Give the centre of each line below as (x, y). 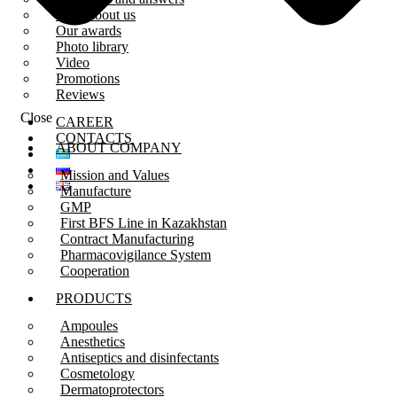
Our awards (89, 31)
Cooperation (95, 270)
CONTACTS (94, 138)
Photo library (92, 47)
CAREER (85, 122)
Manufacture (96, 191)
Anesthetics (93, 341)
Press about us (96, 15)
